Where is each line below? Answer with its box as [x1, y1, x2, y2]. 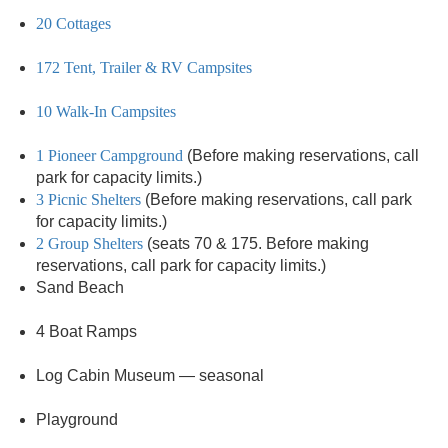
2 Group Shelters [36, 235, 143, 252]
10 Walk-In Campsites [36, 103, 176, 120]
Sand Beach [36, 279, 124, 296]
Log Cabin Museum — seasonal [36, 367, 264, 384]
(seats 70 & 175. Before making [143, 235, 369, 252]
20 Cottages [36, 15, 111, 32]
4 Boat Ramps [36, 323, 137, 340]
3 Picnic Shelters [36, 191, 141, 208]
